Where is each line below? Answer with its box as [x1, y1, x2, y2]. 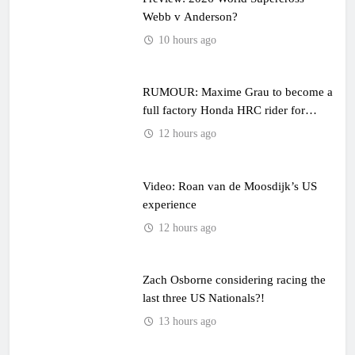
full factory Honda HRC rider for [142, 103, 305, 117]
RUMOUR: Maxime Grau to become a [142, 85, 333, 99]
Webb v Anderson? [142, 9, 238, 23]
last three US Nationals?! [142, 291, 265, 305]
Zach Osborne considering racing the [142, 273, 326, 287]
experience [142, 197, 197, 211]
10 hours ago [158, 33, 216, 46]
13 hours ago [158, 315, 216, 328]
